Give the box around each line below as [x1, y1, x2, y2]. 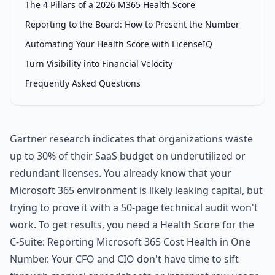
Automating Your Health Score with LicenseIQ [25, 38, 212, 50]
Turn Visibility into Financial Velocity [25, 58, 172, 69]
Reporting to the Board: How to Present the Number [25, 18, 239, 30]
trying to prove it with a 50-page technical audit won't [10, 201, 258, 214]
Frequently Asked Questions [25, 77, 141, 89]
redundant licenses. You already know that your [10, 166, 231, 180]
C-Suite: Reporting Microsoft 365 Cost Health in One [10, 235, 250, 249]
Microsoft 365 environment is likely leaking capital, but [10, 184, 263, 197]
